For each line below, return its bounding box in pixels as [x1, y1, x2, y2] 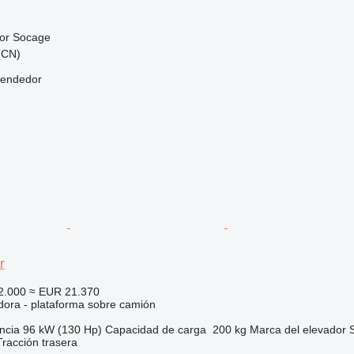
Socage [12, 30, 51, 43]
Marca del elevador [249, 322, 346, 336]
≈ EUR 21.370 [28, 284, 100, 298]
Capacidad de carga [104, 322, 206, 336]
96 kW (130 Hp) [22, 322, 102, 336]
